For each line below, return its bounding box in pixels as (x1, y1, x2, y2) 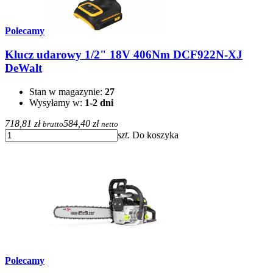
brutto (43, 119, 63, 129)
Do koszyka (132, 129, 179, 140)
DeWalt (5, 62, 42, 74)
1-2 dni (85, 97, 113, 108)
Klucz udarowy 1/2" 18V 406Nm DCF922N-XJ (5, 48, 243, 61)
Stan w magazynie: (29, 86, 105, 97)
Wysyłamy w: (29, 97, 85, 108)
